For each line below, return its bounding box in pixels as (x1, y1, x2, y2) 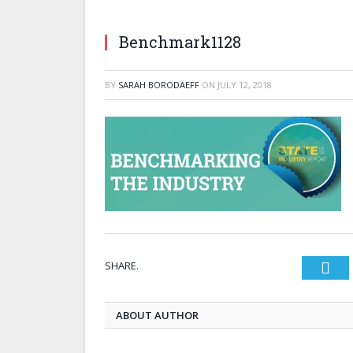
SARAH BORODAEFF (118, 78, 199, 91)
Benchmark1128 (119, 31, 241, 52)
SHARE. (105, 258, 139, 273)
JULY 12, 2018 (217, 78, 272, 91)
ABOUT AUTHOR (116, 307, 199, 322)
